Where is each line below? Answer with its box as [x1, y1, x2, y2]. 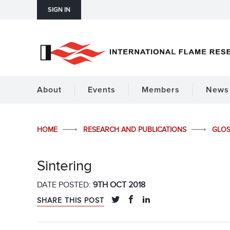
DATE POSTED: [37, 180, 93, 190]
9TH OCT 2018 [93, 180, 145, 190]
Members [142, 86, 180, 94]
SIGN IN [48, 7, 70, 13]
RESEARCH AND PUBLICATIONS [83, 125, 188, 134]
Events [88, 86, 116, 94]
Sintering [37, 157, 92, 175]
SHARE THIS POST [37, 196, 104, 205]
